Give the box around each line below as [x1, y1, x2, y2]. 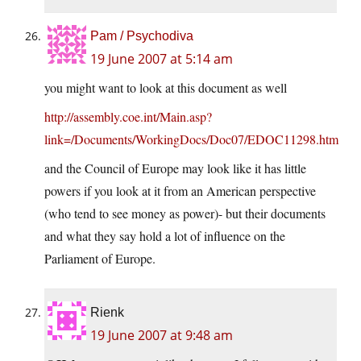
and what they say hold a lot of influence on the [44, 227, 285, 245]
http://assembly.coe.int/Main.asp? [44, 108, 212, 126]
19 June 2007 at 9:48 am [90, 326, 233, 345]
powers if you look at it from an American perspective [44, 182, 316, 200]
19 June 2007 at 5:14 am [90, 50, 233, 68]
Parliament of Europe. [44, 250, 156, 268]
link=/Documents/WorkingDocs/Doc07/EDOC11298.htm [44, 131, 338, 148]
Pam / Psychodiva [90, 29, 193, 44]
